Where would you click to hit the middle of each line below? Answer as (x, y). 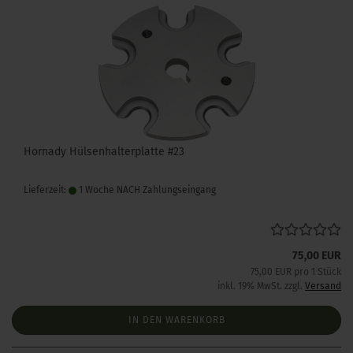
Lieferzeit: (46, 190)
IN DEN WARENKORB (176, 320)
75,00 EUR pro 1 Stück (296, 272)
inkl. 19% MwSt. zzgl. (261, 286)
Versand (323, 286)
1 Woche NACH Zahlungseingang (146, 190)
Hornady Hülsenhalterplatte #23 (104, 152)
